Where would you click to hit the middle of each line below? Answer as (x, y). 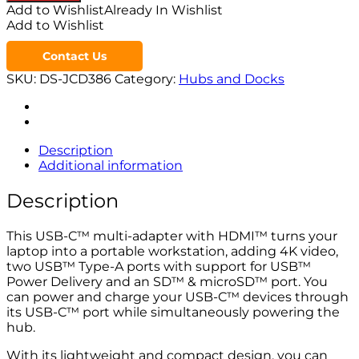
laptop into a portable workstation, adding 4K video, (172, 252)
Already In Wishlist (163, 10)
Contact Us (75, 56)
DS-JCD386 (75, 79)
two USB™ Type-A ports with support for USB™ (159, 267)
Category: (147, 79)
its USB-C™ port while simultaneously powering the (173, 313)
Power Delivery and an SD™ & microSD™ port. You (167, 282)
